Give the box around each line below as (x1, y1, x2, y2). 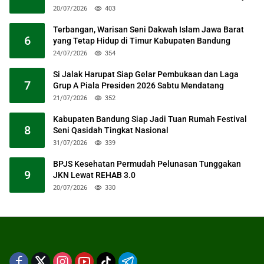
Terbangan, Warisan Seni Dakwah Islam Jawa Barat (53, 24, 244, 34)
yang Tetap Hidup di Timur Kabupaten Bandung (53, 35, 230, 45)
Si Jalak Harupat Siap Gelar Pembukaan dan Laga (53, 69, 239, 79)
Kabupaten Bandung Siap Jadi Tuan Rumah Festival (53, 114, 247, 124)
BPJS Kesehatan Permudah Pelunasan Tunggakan (53, 159, 241, 169)
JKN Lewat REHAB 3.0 (53, 170, 136, 180)
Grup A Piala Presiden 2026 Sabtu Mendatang (53, 80, 224, 90)
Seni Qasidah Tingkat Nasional (53, 125, 169, 135)
